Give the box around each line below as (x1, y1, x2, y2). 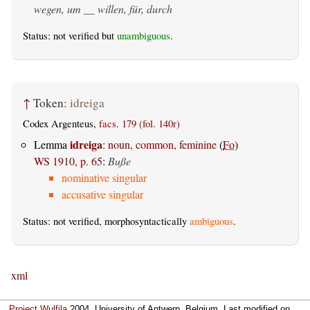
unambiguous (117, 28, 170, 42)
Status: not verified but (23, 28, 117, 42)
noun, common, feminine (108, 136, 217, 152)
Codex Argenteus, (23, 116, 99, 130)
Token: (33, 95, 70, 111)
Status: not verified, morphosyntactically (23, 214, 190, 228)
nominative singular (62, 170, 147, 185)
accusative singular (62, 186, 143, 201)
